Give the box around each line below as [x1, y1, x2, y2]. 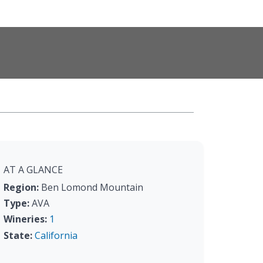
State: [4, 228, 32, 242]
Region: [4, 181, 39, 194]
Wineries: [4, 213, 47, 226]
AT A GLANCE [4, 163, 63, 176]
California [35, 228, 77, 242]
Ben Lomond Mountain [39, 181, 143, 194]
